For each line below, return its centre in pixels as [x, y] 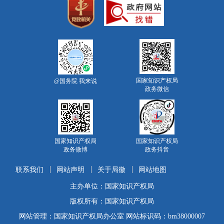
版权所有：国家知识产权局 [112, 201]
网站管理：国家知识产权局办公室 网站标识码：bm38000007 [112, 216]
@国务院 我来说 [76, 81]
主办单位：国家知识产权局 [112, 186]
